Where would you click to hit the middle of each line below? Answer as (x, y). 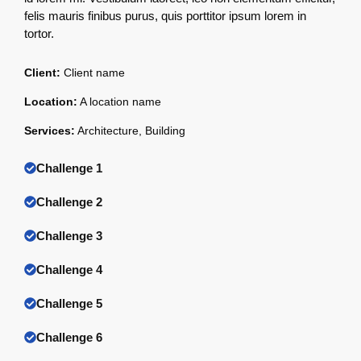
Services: (50, 130)
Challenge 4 (69, 269)
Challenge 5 (69, 303)
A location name (119, 101)
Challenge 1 (69, 168)
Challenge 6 (69, 337)
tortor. (39, 33)
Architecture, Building (130, 130)
